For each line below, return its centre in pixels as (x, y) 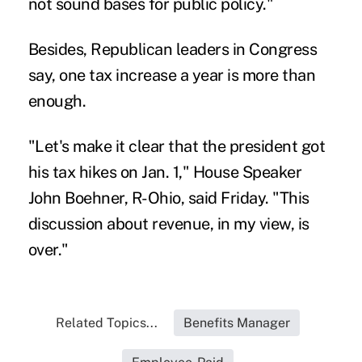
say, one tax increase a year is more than (172, 75)
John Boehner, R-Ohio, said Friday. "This (168, 198)
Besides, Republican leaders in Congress (173, 49)
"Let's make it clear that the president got (177, 146)
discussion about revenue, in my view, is (168, 223)
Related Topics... (106, 322)
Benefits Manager (236, 322)
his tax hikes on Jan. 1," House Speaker (165, 172)
